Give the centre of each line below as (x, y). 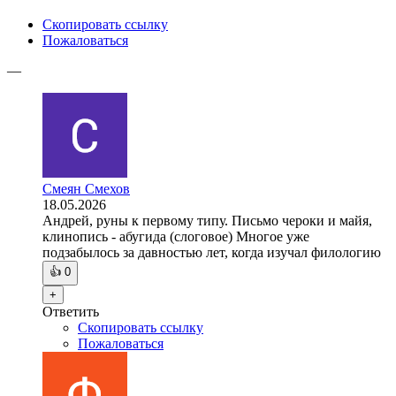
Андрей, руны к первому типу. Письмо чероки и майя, (207, 221)
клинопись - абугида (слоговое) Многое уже (176, 237)
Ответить (71, 312)
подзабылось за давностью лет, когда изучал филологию (212, 253)
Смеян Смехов (86, 189)
